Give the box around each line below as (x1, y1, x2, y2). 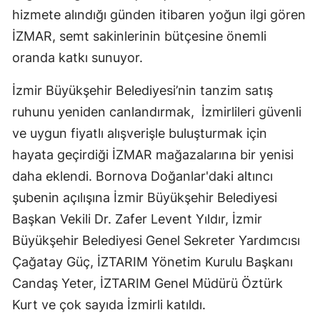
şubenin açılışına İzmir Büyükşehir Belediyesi (12, 190, 277, 206)
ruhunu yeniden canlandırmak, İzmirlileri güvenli (12, 104, 301, 120)
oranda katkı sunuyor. (12, 50, 143, 66)
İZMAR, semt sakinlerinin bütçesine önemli (12, 29, 266, 44)
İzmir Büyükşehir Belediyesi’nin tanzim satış (12, 83, 273, 99)
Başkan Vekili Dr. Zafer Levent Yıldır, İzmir (12, 211, 262, 227)
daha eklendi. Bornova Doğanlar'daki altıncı (12, 169, 273, 184)
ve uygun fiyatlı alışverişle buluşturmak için (12, 126, 267, 141)
